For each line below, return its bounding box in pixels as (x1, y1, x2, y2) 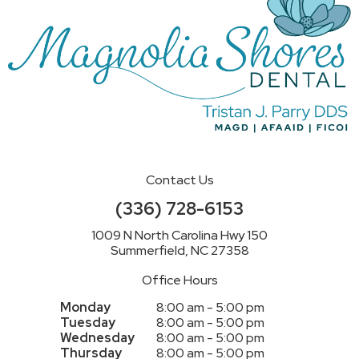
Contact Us (145, 171, 214, 188)
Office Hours (141, 271, 218, 288)
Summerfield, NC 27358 (110, 241, 249, 259)
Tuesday (60, 313, 115, 331)
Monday (60, 298, 111, 316)
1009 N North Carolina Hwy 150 (91, 226, 268, 244)
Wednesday (60, 329, 135, 346)
